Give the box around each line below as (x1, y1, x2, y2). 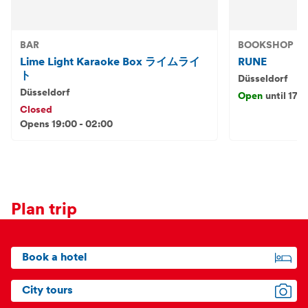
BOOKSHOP (237, 41, 294, 51)
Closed (20, 105, 52, 115)
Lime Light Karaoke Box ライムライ (20, 57, 200, 68)
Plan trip (11, 202, 77, 219)
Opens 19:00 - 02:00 (20, 120, 113, 130)
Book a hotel (22, 252, 87, 263)
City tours (22, 285, 73, 296)
